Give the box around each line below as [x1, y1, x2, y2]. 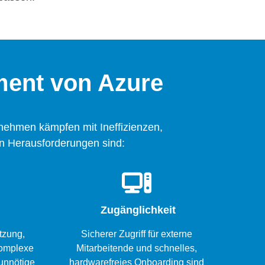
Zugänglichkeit [98, 204, 176, 216]
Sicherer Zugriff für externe [81, 229, 193, 240]
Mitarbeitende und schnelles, [76, 243, 198, 254]
